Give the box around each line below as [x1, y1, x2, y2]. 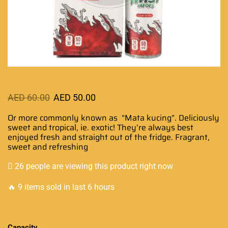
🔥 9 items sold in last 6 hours [8, 182, 115, 192]
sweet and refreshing [8, 140, 88, 153]
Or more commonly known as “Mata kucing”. [8, 111, 179, 124]
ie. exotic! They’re [78, 121, 148, 134]
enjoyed [8, 131, 38, 144]
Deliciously [179, 111, 219, 124]
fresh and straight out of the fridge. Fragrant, [38, 131, 210, 144]
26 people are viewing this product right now [13, 161, 173, 171]
